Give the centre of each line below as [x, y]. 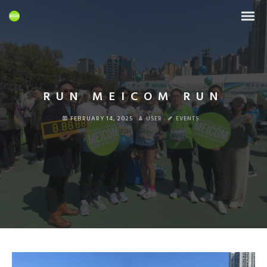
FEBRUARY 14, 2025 [101, 119]
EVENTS [187, 119]
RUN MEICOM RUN [133, 97]
